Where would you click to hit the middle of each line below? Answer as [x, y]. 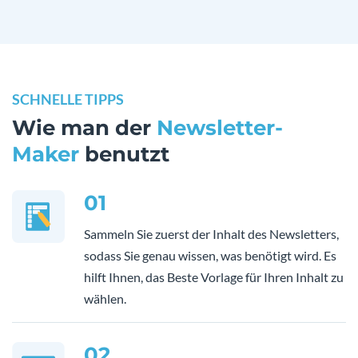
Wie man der [84, 128]
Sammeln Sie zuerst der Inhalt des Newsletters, [211, 234]
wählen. [105, 299]
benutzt [124, 155]
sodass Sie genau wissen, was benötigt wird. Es [210, 256]
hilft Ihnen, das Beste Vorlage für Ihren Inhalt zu [214, 277]
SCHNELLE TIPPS [68, 99]
